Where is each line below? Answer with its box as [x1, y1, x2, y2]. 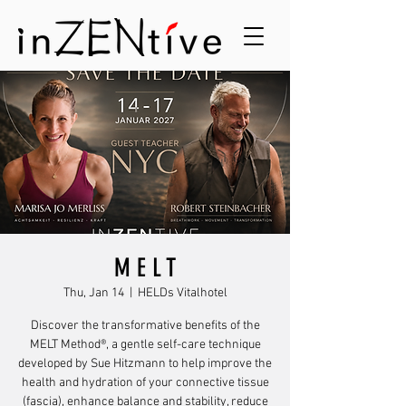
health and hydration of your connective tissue [21, 375, 269, 391]
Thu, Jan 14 [63, 285, 124, 301]
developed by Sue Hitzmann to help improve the [18, 356, 272, 372]
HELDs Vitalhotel [137, 285, 227, 301]
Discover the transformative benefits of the [30, 318, 260, 333]
